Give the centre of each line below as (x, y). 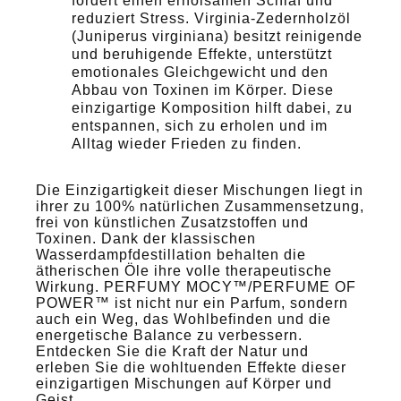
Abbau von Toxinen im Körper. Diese (203, 90)
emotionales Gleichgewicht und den (200, 72)
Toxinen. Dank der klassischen (146, 238)
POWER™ (75, 303)
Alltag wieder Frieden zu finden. (187, 143)
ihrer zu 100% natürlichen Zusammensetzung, (200, 206)
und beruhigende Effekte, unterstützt (202, 54)
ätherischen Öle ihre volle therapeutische (184, 270)
